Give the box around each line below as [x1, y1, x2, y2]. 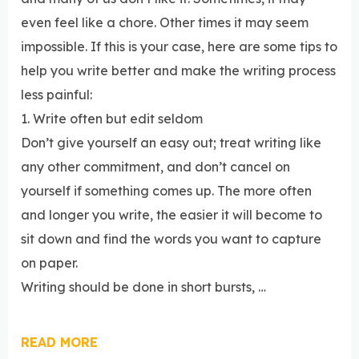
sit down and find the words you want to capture [21, 231, 321, 248]
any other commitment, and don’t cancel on [21, 159, 290, 175]
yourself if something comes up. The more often [21, 183, 312, 200]
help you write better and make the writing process [21, 63, 336, 79]
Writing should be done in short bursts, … [21, 279, 266, 296]
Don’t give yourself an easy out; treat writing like [21, 135, 321, 151]
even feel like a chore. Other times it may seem [21, 14, 309, 31]
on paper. [21, 255, 78, 272]
